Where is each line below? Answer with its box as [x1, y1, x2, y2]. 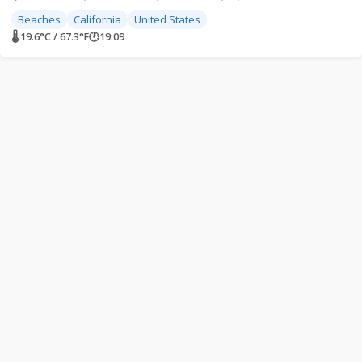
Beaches [18, 12, 61, 27]
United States [134, 12, 200, 27]
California [74, 12, 121, 27]
